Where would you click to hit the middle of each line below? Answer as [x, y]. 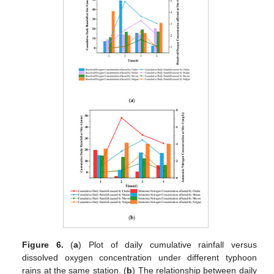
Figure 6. [43, 244]
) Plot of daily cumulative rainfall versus [168, 244]
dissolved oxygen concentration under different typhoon [139, 257]
